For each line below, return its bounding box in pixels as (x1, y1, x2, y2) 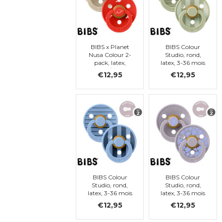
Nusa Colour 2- (88, 51, 131, 58)
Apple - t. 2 (94, 74, 125, 82)
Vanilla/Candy (90, 66, 130, 74)
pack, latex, (94, 58, 126, 66)
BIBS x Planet (90, 43, 129, 51)
